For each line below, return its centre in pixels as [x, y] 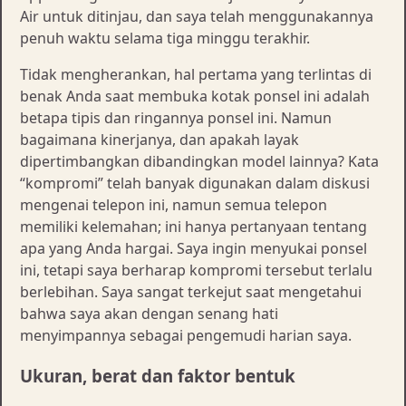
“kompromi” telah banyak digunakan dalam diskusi [195, 184]
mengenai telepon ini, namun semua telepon [174, 205]
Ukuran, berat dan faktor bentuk [158, 375]
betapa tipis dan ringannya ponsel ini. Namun [176, 118]
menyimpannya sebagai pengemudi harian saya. [186, 336]
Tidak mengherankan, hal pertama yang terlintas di [196, 75]
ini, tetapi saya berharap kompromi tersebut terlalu [196, 271]
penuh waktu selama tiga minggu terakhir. [165, 39]
